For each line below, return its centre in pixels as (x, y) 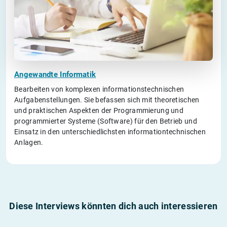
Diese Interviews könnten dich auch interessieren (113, 206)
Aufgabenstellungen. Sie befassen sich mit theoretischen (107, 100)
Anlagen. (29, 142)
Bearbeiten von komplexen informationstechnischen (99, 89)
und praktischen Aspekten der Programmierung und (99, 110)
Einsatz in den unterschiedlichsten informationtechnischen (110, 131)
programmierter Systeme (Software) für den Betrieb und (106, 121)
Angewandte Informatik (55, 74)
